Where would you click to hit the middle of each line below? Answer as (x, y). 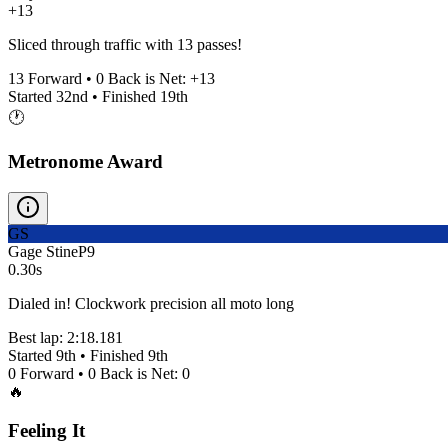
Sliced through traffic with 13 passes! (125, 44)
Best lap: (37, 338)
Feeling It (46, 430)
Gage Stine (43, 252)
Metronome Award (85, 162)
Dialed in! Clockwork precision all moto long (151, 304)
